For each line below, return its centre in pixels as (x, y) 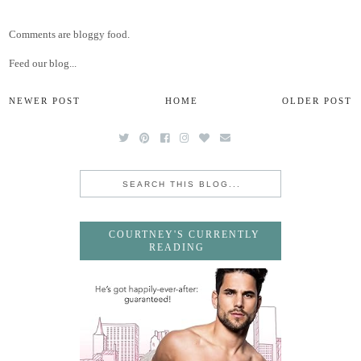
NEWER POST (45, 101)
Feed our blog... (43, 64)
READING (176, 248)
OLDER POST (317, 101)
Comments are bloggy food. (70, 35)
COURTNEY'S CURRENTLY (185, 235)
